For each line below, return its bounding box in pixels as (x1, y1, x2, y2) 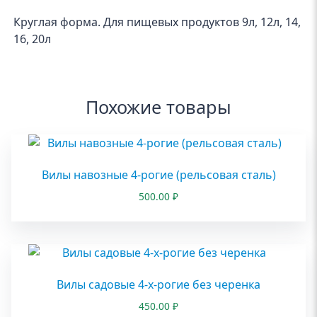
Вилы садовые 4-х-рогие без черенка (57, 277, 260, 293)
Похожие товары (86, 95, 231, 120)
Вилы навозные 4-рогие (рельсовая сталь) (41, 167, 276, 183)
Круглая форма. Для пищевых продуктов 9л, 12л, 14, (13, 14, 301, 30)
